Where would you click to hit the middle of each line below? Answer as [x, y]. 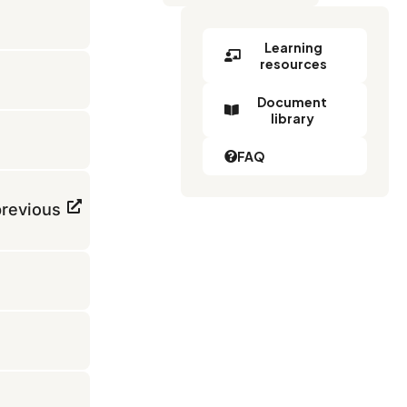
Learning [293, 48]
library [292, 119]
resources [293, 64]
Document [293, 102]
